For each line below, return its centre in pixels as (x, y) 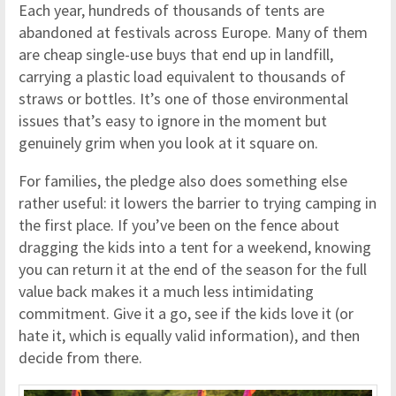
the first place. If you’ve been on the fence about (179, 225)
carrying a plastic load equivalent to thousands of (182, 76)
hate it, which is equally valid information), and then (189, 335)
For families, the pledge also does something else (183, 180)
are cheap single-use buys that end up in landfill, (176, 54)
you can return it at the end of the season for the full (193, 269)
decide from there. (80, 357)
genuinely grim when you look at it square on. (168, 142)
